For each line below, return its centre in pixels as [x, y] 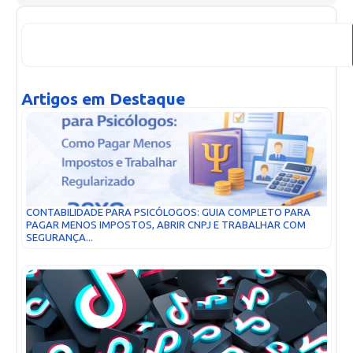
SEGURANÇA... [59, 237]
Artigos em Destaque [103, 98]
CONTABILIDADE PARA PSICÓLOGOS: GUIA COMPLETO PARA [168, 212]
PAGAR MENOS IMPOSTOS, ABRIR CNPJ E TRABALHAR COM [166, 225]
